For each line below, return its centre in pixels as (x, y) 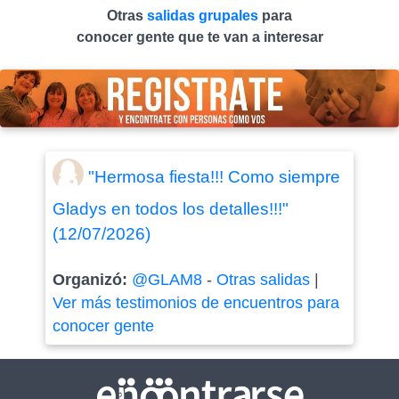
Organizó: (92, 280)
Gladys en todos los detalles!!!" (170, 209)
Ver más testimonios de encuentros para (195, 303)
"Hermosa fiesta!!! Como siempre (214, 176)
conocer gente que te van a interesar (199, 37)
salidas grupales (204, 15)
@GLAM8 (167, 280)
